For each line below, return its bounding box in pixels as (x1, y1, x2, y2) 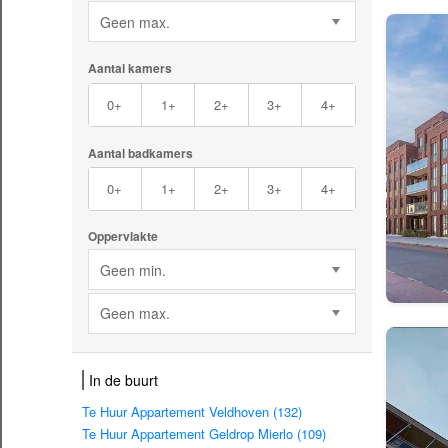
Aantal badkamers (87, 143, 193, 162)
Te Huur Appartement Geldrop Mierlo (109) (82, 424, 326, 444)
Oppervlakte (87, 227, 158, 246)
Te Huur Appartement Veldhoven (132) (82, 402, 302, 422)
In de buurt (89, 370, 158, 391)
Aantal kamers (87, 59, 172, 78)
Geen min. (99, 259, 166, 280)
